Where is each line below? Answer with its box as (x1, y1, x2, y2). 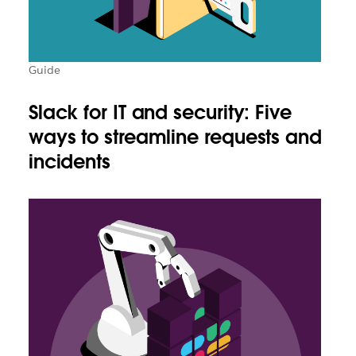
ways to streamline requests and (28, 125, 322, 150)
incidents (28, 149, 110, 175)
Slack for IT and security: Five (28, 100, 292, 126)
